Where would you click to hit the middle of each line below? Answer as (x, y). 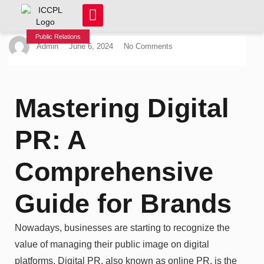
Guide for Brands (123, 203)
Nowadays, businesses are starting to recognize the (122, 227)
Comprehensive (114, 171)
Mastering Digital (122, 108)
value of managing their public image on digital (112, 244)
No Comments (148, 46)
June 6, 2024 (91, 46)
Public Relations (58, 36)
